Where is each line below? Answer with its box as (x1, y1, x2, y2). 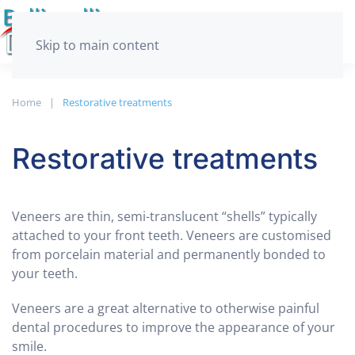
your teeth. (12, 265, 78, 282)
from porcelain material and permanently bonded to (12, 246, 326, 263)
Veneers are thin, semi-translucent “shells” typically (12, 208, 317, 225)
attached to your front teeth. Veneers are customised (12, 227, 331, 244)
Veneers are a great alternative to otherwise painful (12, 300, 319, 317)
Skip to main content (36, 36, 159, 54)
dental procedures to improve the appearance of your (12, 319, 335, 336)
